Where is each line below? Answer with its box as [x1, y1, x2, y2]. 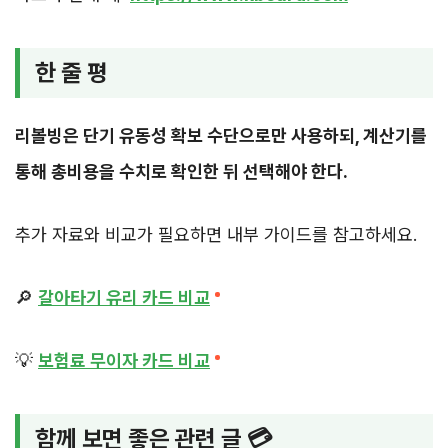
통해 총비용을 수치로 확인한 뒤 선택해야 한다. [15, 160, 348, 182]
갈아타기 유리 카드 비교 [38, 286, 210, 308]
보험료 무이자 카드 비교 [38, 349, 210, 371]
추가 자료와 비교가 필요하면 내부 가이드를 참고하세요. [15, 223, 417, 245]
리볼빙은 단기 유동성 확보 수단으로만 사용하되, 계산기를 [15, 124, 427, 146]
